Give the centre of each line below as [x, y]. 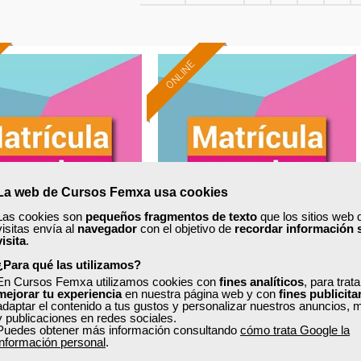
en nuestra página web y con [200, 294]
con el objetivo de [186, 228]
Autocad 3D [43, 299]
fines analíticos [261, 282]
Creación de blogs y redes [257, 299]
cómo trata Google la [295, 330]
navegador [107, 228]
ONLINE [180, 75]
